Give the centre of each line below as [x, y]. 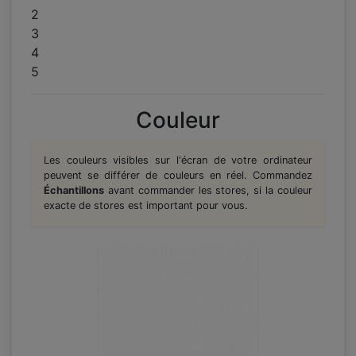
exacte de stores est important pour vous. [146, 206]
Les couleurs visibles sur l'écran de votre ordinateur [178, 161]
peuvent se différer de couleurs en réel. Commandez [178, 176]
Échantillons [74, 191]
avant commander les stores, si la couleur [208, 191]
